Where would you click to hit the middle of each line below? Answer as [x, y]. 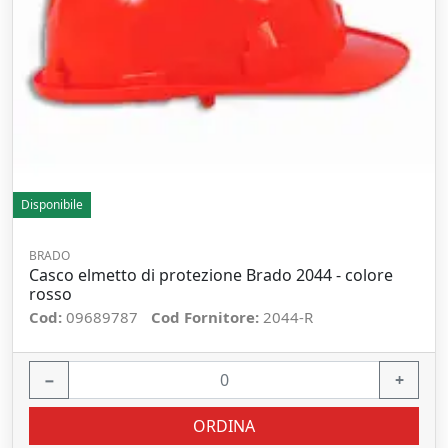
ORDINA [224, 426]
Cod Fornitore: [207, 317]
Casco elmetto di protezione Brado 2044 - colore [211, 275]
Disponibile [52, 204]
